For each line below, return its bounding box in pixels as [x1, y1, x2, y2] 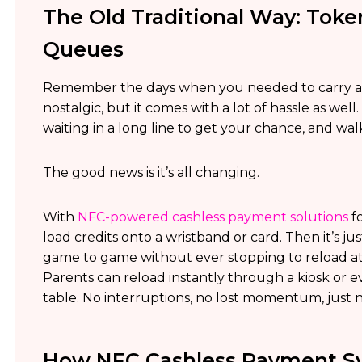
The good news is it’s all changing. [42, 165, 259, 180]
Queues [42, 37, 124, 61]
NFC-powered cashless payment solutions [77, 209, 348, 225]
